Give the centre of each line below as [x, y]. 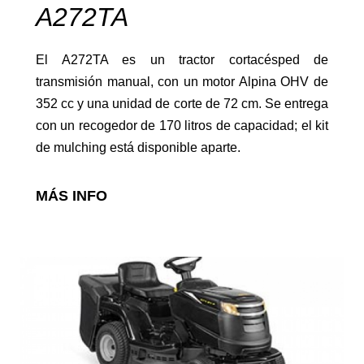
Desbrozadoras [62, 271]
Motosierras [50, 128]
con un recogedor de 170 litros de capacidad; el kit [182, 125]
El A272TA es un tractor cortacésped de [182, 59]
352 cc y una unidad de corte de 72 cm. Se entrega [182, 103]
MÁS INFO [71, 195]
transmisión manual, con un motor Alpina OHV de [182, 81]
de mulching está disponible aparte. [138, 147]
